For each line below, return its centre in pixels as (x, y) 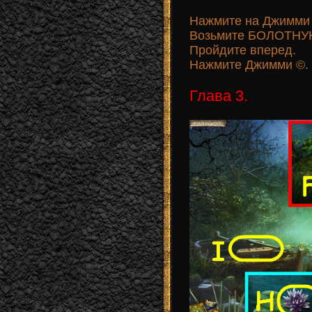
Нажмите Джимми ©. (249, 65)
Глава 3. (219, 96)
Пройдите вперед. (243, 50)
